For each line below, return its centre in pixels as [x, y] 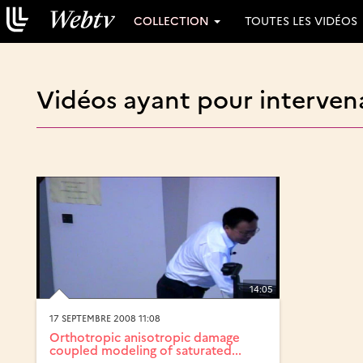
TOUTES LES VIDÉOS [301, 20]
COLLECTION [173, 20]
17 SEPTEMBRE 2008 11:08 [105, 318]
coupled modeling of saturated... [145, 350]
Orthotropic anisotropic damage [145, 337]
